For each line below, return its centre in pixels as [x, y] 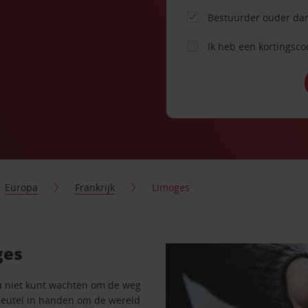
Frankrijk [95, 187]
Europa [22, 187]
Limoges [171, 187]
